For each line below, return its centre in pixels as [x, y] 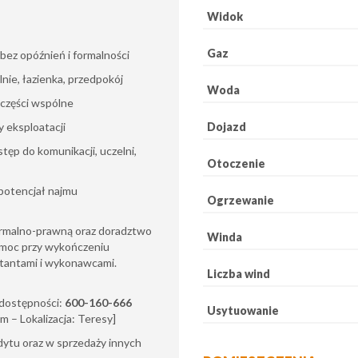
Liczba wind [239, 273]
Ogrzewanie [241, 200]
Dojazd [227, 126]
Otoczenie [236, 163]
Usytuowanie [243, 310]
